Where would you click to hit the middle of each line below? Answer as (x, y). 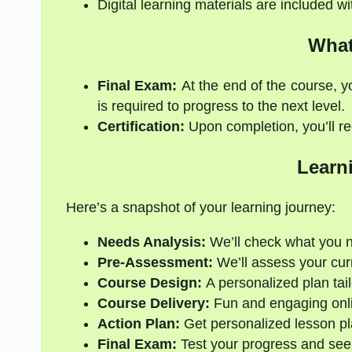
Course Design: (149, 282)
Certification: (141, 127)
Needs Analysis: (151, 242)
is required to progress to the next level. (221, 106)
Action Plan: (138, 323)
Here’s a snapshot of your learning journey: (200, 207)
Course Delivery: (153, 303)
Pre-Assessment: (155, 262)
